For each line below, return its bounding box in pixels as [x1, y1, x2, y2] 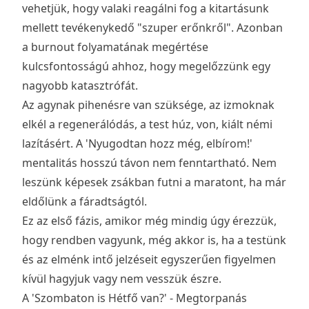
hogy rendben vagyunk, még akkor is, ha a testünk [22, 232, 286, 248]
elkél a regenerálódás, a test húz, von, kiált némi [22, 117, 272, 132]
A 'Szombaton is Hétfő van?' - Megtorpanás [22, 290, 247, 306]
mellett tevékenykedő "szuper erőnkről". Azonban [22, 20, 283, 36]
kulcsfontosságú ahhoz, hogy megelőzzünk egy [22, 59, 270, 74]
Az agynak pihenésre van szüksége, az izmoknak [22, 97, 275, 113]
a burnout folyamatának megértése [22, 39, 208, 55]
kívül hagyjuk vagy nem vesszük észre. [22, 271, 221, 287]
